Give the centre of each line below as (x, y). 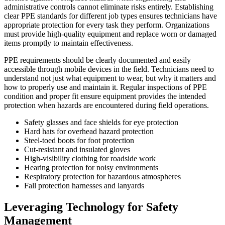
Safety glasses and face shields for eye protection (101, 123)
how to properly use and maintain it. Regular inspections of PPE (105, 87)
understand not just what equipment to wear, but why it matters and (110, 78)
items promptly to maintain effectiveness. (69, 43)
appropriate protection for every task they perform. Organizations (107, 25)
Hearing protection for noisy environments (91, 168)
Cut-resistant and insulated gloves (77, 150)
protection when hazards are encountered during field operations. (106, 105)
